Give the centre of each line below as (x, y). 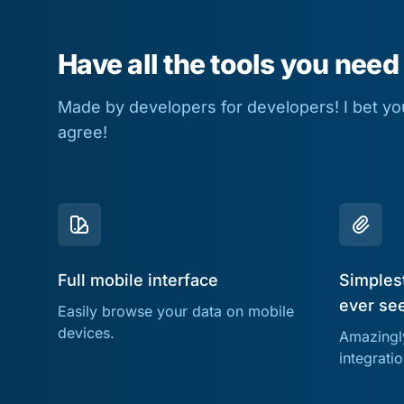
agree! (83, 132)
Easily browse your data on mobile (176, 311)
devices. (86, 332)
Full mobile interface (138, 280)
